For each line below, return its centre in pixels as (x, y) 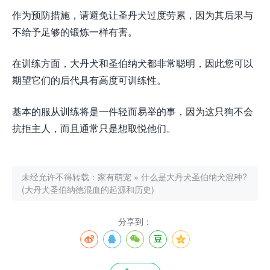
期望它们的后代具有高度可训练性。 (89, 80)
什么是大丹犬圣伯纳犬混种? (194, 177)
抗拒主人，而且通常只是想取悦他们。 (94, 128)
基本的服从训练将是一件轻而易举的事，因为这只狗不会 (133, 111)
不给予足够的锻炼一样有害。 (75, 32)
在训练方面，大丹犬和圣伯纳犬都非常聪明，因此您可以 (133, 63)
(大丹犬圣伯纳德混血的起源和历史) (88, 190)
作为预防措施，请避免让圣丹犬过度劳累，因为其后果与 (133, 15)
